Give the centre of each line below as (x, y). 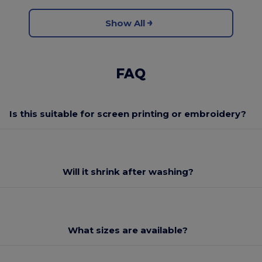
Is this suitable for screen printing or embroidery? (128, 113)
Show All (125, 23)
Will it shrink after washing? (128, 172)
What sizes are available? (128, 230)
